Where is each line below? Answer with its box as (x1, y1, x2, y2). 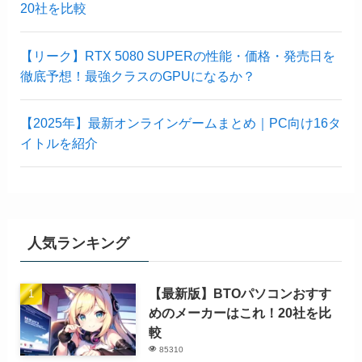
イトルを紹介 (19, 135, 98, 150)
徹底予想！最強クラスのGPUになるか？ (19, 68, 255, 83)
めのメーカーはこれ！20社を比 (149, 305, 332, 321)
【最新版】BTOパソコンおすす (149, 286, 332, 301)
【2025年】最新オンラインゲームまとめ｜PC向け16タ (19, 115, 341, 130)
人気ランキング (27, 235, 129, 252)
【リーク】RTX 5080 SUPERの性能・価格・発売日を (19, 48, 335, 63)
